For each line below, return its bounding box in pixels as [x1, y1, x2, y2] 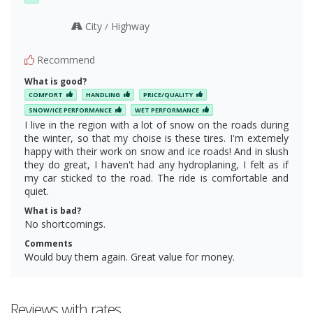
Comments [24, 237, 73, 249]
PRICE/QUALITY [143, 90, 193, 100]
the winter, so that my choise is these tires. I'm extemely [24, 131, 289, 145]
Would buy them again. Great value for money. [24, 249, 235, 263]
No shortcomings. [24, 217, 105, 231]
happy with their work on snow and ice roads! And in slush [24, 144, 289, 158]
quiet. [24, 184, 49, 198]
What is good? [24, 75, 87, 87]
